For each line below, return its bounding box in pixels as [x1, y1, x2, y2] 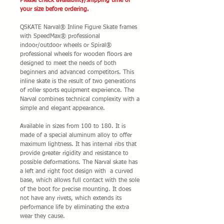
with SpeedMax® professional [20, 33, 100, 39]
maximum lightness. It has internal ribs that [20, 141, 136, 147]
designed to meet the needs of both [20, 60, 116, 66]
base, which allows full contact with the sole [20, 177, 139, 183]
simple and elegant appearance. [20, 105, 105, 111]
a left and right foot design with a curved [20, 168, 133, 174]
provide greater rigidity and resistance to [20, 150, 128, 156]
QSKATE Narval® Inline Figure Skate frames [20, 24, 137, 30]
